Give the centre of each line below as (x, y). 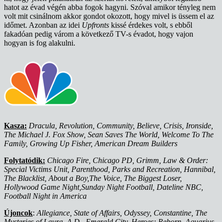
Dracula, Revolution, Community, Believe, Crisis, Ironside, (121, 126)
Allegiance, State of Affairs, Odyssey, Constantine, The (122, 213)
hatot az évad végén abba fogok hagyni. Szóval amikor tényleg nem (110, 7)
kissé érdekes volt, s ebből (151, 25)
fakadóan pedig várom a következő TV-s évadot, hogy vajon (99, 34)
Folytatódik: (25, 161)
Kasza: (15, 126)
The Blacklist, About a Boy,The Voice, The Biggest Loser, (93, 178)
